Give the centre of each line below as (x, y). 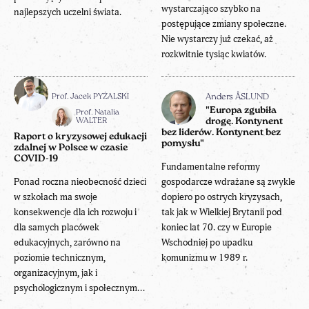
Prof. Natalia (98, 113)
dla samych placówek (57, 228)
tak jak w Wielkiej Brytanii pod (222, 212)
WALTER (91, 121)
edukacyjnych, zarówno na (67, 243)
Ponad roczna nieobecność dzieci (80, 182)
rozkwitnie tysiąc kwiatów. (214, 54)
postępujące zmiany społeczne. (224, 24)
